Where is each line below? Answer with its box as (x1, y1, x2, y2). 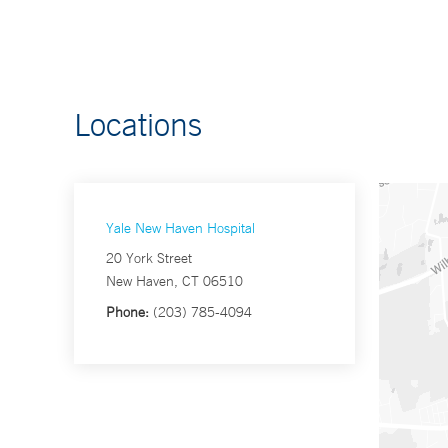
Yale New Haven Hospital (106, 219, 255, 238)
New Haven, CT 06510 (106, 272, 243, 291)
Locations (74, 105, 202, 144)
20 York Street (106, 249, 192, 268)
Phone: (106, 303, 149, 322)
